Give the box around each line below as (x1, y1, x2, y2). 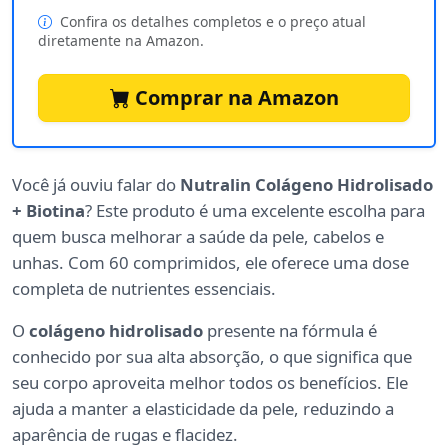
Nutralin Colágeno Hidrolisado (180, 173, 433, 197)
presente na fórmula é (203, 319, 377, 343)
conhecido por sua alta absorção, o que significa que (12, 345, 412, 369)
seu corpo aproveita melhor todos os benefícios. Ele (12, 371, 408, 395)
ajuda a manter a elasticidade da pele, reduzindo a (12, 397, 394, 421)
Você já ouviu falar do (12, 173, 180, 197)
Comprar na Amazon (129, 84, 339, 112)
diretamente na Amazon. (38, 31, 204, 51)
